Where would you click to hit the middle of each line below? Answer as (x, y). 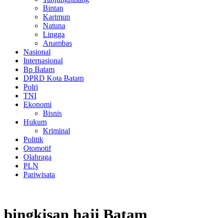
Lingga (54, 34)
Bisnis (52, 113)
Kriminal (56, 130)
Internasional (43, 60)
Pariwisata (39, 174)
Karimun (56, 17)
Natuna (54, 25)
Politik (33, 139)
